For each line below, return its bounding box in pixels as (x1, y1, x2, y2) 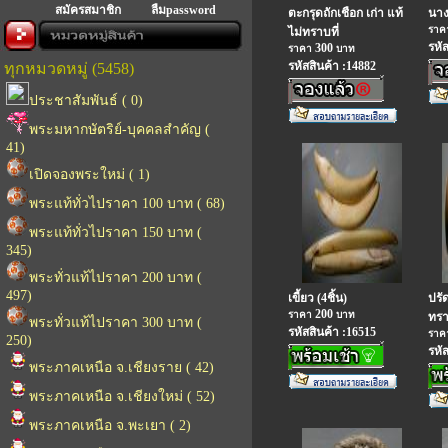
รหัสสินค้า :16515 (288, 325, 376, 339)
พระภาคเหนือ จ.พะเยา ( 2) (29, 418, 191, 433)
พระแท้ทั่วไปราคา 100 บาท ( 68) (29, 196, 225, 211)
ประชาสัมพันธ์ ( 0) (29, 93, 143, 108)
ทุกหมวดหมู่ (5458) (4, 60, 134, 77)
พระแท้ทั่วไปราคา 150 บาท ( (29, 225, 202, 240)
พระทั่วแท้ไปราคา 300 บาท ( (29, 315, 202, 330)
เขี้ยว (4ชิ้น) (288, 291, 347, 305)
